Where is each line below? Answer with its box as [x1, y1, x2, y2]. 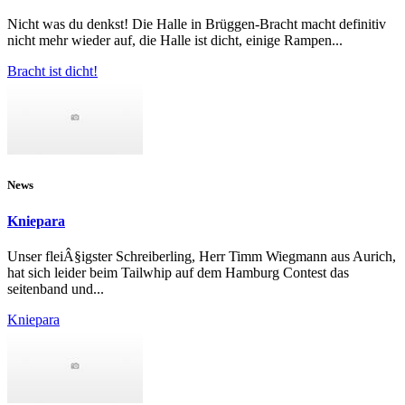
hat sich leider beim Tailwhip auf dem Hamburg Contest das [7, 264, 349, 280]
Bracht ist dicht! [7, 63, 98, 80]
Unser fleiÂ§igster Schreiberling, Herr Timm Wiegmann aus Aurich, [7, 248, 396, 264]
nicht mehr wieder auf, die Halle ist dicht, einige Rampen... [7, 33, 343, 49]
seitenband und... [7, 280, 104, 297]
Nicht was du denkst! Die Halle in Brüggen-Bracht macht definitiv [7, 16, 386, 33]
